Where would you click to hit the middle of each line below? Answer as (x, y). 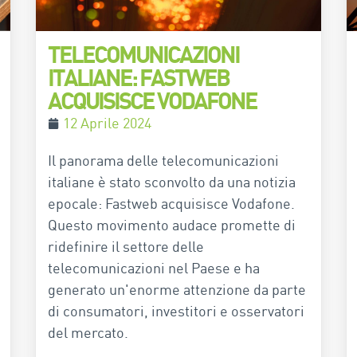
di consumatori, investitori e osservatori (176, 311)
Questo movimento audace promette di (172, 225)
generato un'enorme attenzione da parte (177, 290)
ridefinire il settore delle (126, 247)
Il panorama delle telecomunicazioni (163, 161)
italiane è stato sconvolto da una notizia (172, 182)
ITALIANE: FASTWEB (138, 78)
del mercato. (88, 333)
